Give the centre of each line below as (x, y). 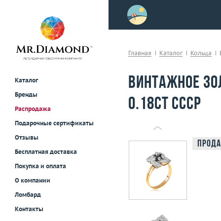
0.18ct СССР (165, 105)
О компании (33, 181)
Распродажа (33, 109)
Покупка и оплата (40, 166)
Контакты (29, 209)
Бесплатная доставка (46, 152)
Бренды (26, 95)
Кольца (201, 53)
